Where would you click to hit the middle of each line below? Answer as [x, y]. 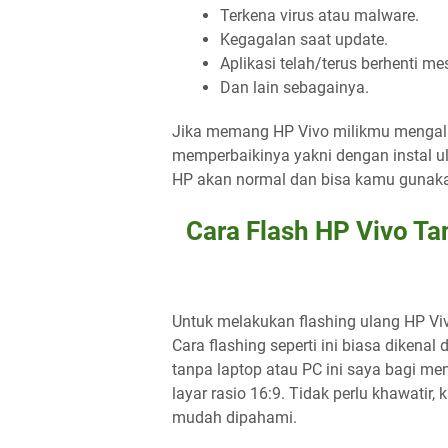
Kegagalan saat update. [304, 39]
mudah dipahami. [234, 417]
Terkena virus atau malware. [319, 15]
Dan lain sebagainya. [294, 87]
